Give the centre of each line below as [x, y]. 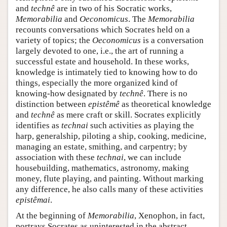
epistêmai [33, 200]
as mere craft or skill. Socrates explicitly [128, 115]
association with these [56, 158]
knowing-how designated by [68, 94]
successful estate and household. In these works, [102, 62]
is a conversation [172, 41]
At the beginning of [52, 216]
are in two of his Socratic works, [113, 9]
